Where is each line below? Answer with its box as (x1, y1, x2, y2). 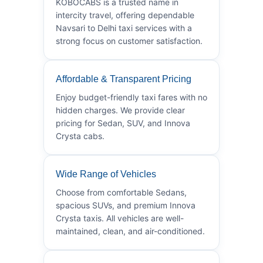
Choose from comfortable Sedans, (56, 187, 187, 197)
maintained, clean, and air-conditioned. (56, 225, 205, 236)
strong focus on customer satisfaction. (56, 35, 203, 46)
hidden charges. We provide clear (56, 104, 185, 115)
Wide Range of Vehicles (56, 168, 156, 179)
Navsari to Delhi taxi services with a (56, 22, 192, 33)
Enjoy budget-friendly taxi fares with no (56, 92, 207, 102)
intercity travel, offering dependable (56, 9, 194, 20)
